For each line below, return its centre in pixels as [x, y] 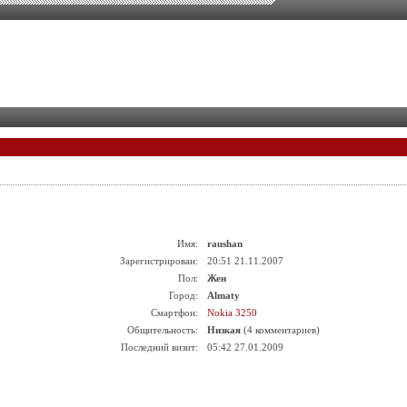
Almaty [223, 295]
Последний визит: [159, 347]
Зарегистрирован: [159, 261]
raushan [225, 243]
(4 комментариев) [280, 330]
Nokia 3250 [232, 313]
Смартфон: [174, 313]
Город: [184, 295]
